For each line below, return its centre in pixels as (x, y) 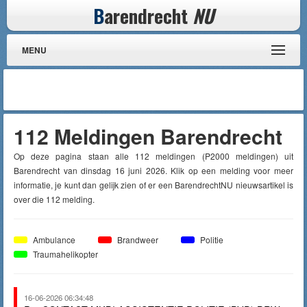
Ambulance (53, 240)
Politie (211, 240)
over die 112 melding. (54, 199)
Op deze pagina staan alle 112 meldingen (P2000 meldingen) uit (153, 156)
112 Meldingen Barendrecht (148, 136)
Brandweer (137, 240)
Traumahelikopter (64, 254)
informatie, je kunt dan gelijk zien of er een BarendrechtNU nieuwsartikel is (153, 185)
